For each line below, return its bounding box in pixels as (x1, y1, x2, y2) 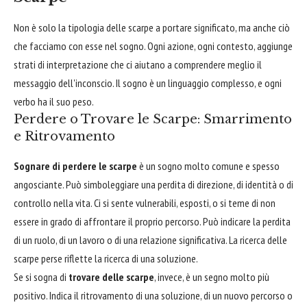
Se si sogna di (14, 270, 69, 284)
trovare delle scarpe (69, 270, 154, 284)
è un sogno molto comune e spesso (137, 159, 280, 173)
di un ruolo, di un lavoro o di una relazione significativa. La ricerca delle (14, 233, 287, 247)
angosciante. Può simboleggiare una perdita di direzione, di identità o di (14, 177, 293, 192)
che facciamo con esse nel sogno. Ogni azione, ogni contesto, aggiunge (14, 39, 293, 53)
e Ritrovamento (14, 129, 115, 145)
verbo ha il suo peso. (14, 95, 94, 109)
